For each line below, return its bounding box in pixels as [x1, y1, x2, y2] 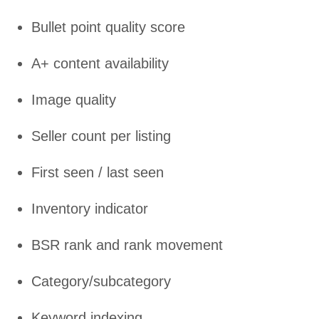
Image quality [31, 92, 116, 108]
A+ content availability [31, 56, 169, 72]
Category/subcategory [31, 273, 171, 290]
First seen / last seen [31, 164, 164, 181]
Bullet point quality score [31, 19, 185, 36]
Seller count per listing [31, 128, 171, 145]
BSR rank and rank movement [31, 237, 223, 253]
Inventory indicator [31, 201, 148, 217]
